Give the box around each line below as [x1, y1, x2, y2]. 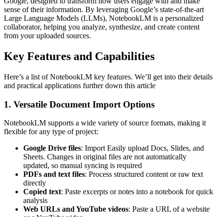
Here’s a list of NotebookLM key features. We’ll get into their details [4, 72, 213, 81]
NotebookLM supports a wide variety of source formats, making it [4, 119, 206, 127]
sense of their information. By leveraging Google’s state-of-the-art [4, 5, 204, 14]
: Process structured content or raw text [85, 170, 203, 179]
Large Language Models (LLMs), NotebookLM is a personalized [4, 14, 203, 23]
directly [23, 179, 46, 187]
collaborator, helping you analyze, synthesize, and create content [4, 23, 200, 31]
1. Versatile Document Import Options [4, 99, 155, 109]
